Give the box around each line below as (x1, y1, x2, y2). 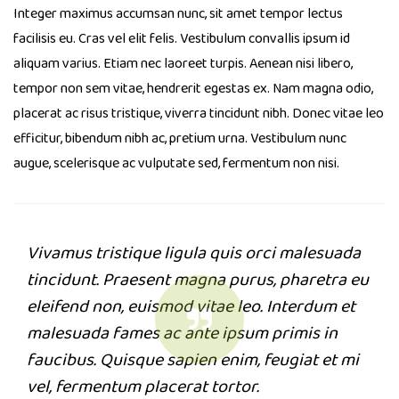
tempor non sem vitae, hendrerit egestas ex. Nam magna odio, (13, 77, 373, 101)
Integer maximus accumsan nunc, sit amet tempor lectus (13, 3, 343, 26)
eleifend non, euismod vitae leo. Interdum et (27, 292, 355, 322)
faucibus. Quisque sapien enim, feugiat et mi (27, 346, 359, 375)
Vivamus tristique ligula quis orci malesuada (27, 239, 361, 268)
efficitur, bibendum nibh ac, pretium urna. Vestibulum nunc (13, 127, 346, 151)
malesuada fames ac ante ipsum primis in (27, 319, 338, 348)
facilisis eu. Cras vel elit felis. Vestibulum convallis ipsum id (13, 28, 350, 51)
